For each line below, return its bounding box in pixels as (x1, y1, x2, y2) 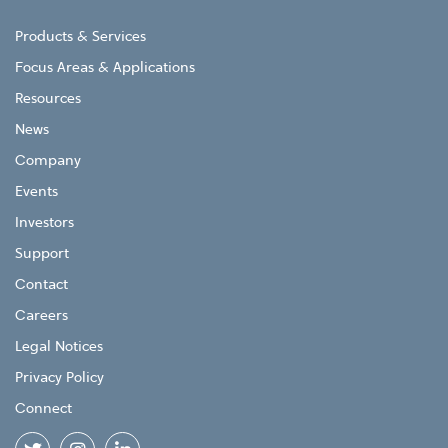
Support (15, 247, 69, 262)
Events (15, 185, 58, 200)
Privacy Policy (15, 371, 104, 386)
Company (15, 154, 81, 169)
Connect (15, 402, 72, 417)
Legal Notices (15, 340, 103, 355)
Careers (15, 309, 68, 324)
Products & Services (15, 30, 146, 45)
